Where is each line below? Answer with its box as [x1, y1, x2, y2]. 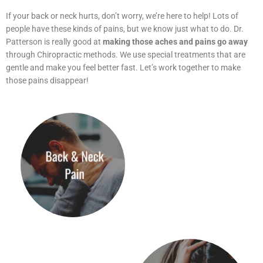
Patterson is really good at [6, 36, 103, 46]
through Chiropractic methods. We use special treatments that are [6, 49, 245, 59]
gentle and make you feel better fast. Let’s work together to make [6, 62, 241, 72]
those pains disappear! [6, 75, 89, 85]
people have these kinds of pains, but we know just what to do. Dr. [6, 23, 244, 33]
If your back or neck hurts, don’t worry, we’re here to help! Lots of [6, 11, 238, 21]
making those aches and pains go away [103, 36, 248, 46]
